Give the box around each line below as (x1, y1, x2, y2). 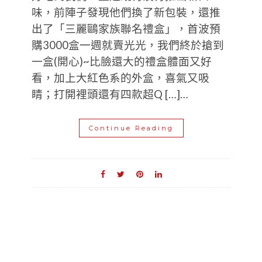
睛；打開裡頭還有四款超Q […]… (32, 88, 188, 101)
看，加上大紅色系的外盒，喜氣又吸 (32, 71, 209, 85)
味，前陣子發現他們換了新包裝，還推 (32, 6, 220, 19)
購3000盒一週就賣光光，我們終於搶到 (32, 39, 224, 52)
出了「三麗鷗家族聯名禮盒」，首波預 (32, 22, 220, 36)
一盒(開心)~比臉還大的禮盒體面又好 (32, 55, 212, 68)
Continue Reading (88, 124, 174, 133)
